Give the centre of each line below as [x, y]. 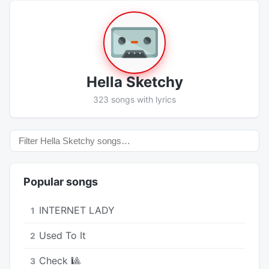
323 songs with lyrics [134, 99]
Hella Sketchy [134, 82]
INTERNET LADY [77, 210]
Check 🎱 [60, 260]
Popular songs [61, 181]
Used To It [62, 235]
